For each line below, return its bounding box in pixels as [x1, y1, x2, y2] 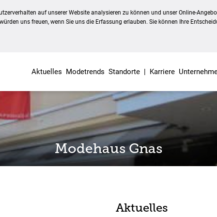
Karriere [149, 67, 175, 76]
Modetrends [65, 67, 105, 76]
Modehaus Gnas [55, 140, 162, 156]
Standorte [108, 67, 140, 76]
